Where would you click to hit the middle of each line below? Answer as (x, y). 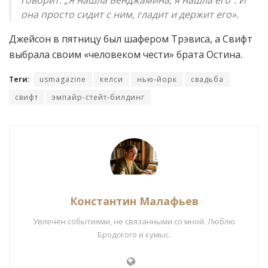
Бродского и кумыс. (134, 235)
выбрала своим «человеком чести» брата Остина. (126, 55)
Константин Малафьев (134, 201)
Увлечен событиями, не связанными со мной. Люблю (134, 222)
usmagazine (63, 80)
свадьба (207, 80)
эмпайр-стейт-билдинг (98, 98)
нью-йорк (157, 80)
